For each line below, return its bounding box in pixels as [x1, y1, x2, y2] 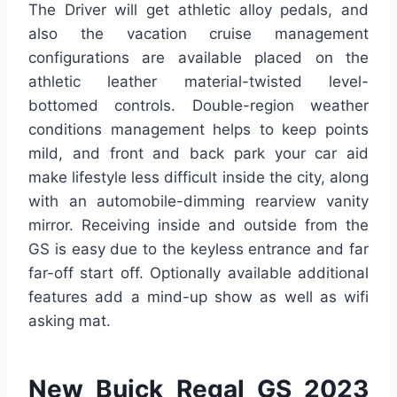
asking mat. [28, 312, 111, 331]
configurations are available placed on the [28, 49, 369, 67]
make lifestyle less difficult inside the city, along [28, 168, 369, 187]
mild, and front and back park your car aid [28, 144, 369, 163]
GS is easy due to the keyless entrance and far [28, 240, 369, 259]
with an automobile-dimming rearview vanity [28, 192, 369, 211]
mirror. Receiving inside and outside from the [28, 216, 369, 235]
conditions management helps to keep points [28, 121, 369, 139]
